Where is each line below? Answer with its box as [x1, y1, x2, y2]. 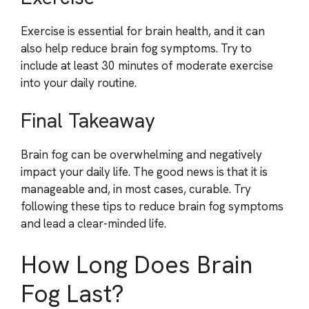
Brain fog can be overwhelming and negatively [21, 147, 262, 162]
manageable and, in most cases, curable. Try [21, 181, 251, 197]
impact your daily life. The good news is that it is [21, 164, 268, 179]
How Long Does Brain [21, 248, 252, 281]
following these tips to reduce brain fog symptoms [21, 199, 283, 214]
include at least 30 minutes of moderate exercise [21, 57, 273, 73]
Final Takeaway [21, 108, 155, 134]
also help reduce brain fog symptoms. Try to [21, 40, 252, 56]
